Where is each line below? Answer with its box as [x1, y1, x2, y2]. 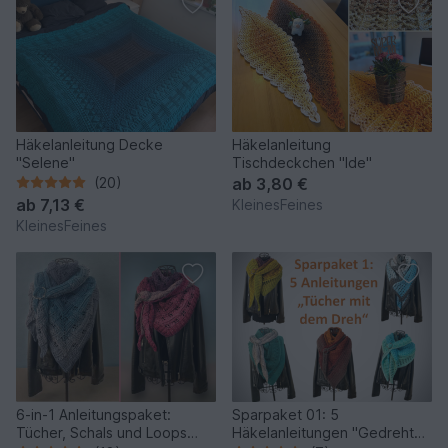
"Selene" [16, 153, 75, 171]
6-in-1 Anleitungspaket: [16, 405, 171, 423]
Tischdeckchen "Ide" [232, 153, 372, 171]
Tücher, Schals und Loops [16, 423, 187, 441]
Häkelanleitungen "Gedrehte [232, 423, 423, 441]
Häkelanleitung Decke [16, 135, 163, 153]
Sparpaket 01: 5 [232, 405, 339, 423]
